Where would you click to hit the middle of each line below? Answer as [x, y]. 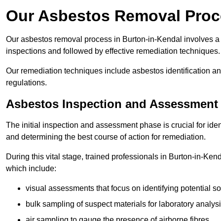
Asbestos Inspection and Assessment [112, 104]
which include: [31, 168]
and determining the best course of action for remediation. [106, 137]
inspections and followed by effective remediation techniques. [113, 51]
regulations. [26, 82]
